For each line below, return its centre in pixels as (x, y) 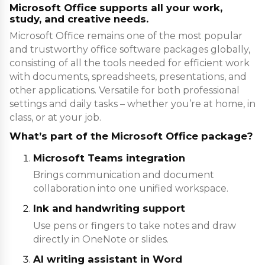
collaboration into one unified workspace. (131, 189)
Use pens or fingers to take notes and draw (135, 225)
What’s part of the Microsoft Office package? (131, 136)
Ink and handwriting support (109, 209)
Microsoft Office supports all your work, (116, 7)
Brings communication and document (124, 175)
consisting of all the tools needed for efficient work (130, 63)
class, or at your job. (55, 117)
